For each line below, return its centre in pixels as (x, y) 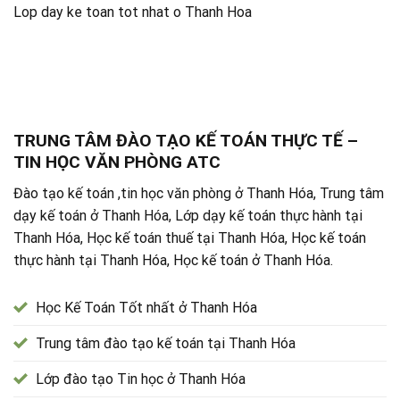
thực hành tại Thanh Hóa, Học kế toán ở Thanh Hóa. (173, 260)
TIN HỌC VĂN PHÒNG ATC (117, 162)
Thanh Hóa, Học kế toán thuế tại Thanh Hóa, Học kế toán (190, 237)
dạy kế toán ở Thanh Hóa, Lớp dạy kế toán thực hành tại (188, 215)
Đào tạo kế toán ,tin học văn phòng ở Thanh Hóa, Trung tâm (199, 193)
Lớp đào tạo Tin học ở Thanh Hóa (141, 379)
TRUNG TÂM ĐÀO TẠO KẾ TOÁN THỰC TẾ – (186, 141)
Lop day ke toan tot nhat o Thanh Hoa (133, 12)
